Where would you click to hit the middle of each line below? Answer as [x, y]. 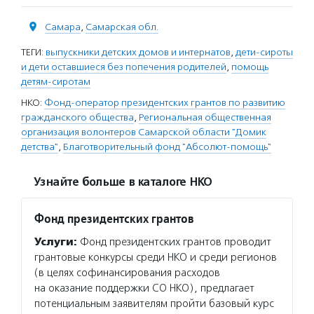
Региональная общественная [205, 117]
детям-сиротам [56, 81]
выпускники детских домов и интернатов [138, 52]
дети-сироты [264, 52]
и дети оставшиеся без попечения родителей [124, 67]
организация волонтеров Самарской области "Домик [144, 132]
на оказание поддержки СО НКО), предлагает [144, 288]
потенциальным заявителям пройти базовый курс [154, 303]
